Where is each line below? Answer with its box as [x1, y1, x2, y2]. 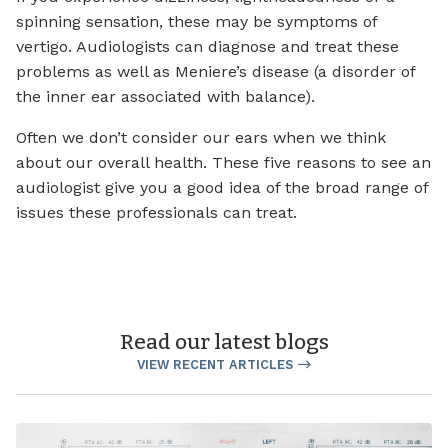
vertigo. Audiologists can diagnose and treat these [16, 37, 399, 57]
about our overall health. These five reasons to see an [16, 153, 431, 173]
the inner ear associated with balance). [16, 87, 315, 107]
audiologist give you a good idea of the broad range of [16, 178, 428, 198]
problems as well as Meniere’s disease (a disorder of [16, 62, 415, 82]
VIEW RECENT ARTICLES [136, 357, 293, 373]
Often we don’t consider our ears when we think [16, 128, 386, 148]
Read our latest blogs [119, 330, 329, 356]
